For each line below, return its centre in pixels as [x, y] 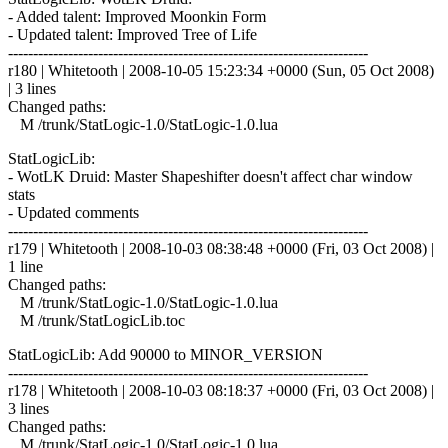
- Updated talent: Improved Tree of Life [132, 34]
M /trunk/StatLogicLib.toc [96, 320]
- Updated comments [73, 212]
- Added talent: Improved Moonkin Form [137, 16]
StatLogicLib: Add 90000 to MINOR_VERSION [165, 354]
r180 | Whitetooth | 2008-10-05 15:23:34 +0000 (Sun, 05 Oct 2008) [221, 70]
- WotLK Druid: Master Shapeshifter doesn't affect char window [210, 176]
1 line [25, 266]
